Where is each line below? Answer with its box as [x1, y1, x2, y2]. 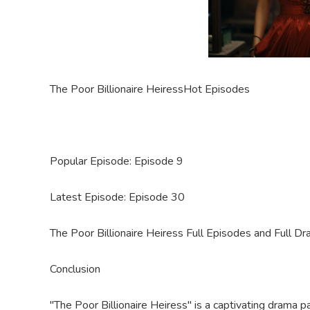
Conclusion [50, 262, 100, 277]
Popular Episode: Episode [50, 154, 176, 169]
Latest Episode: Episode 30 [50, 190, 185, 205]
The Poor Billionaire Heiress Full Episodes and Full [50, 226, 294, 241]
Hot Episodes [183, 82, 250, 97]
